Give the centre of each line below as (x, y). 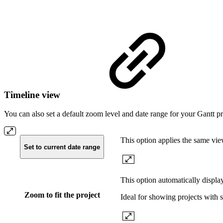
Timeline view (33, 95)
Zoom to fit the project (62, 195)
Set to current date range (62, 147)
